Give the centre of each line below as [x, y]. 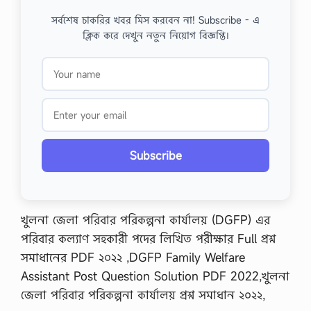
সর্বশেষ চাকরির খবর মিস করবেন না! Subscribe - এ [155, 20]
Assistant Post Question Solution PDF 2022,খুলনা [155, 276]
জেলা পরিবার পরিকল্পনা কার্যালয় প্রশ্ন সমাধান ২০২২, [143, 295]
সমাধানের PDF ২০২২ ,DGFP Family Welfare [133, 257]
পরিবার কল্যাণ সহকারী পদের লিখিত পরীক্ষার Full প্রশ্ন [148, 238]
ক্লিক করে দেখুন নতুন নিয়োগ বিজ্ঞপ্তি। [155, 35]
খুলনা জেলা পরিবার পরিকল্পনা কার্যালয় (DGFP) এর [145, 220]
